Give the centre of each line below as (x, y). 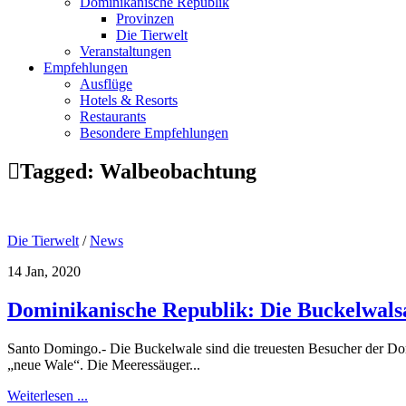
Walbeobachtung (178, 171)
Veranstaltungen (126, 51)
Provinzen (145, 18)
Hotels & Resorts (129, 100)
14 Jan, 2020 (44, 271)
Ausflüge (106, 83)
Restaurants (113, 116)
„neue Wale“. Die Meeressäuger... (104, 364)
